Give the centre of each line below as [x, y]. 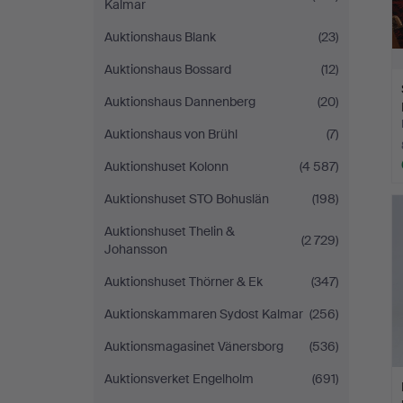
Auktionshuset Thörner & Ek [184, 282]
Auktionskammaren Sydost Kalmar [204, 314]
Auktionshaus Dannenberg [180, 102]
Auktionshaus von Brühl [171, 134]
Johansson [136, 249]
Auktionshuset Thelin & [170, 231]
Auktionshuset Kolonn [166, 166]
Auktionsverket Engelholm [179, 379]
